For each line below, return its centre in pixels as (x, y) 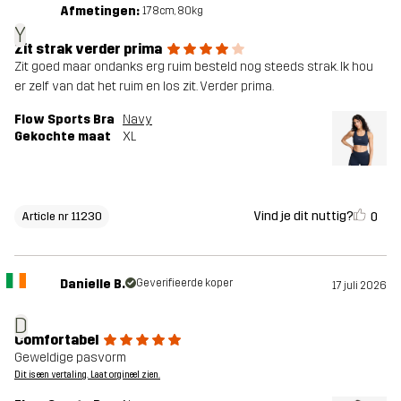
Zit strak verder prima (88, 48)
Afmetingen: (99, 11)
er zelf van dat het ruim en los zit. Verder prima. (144, 86)
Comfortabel (56, 340)
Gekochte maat (63, 136)
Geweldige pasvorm (70, 358)
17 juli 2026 (359, 286)
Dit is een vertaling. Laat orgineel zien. (87, 375)
